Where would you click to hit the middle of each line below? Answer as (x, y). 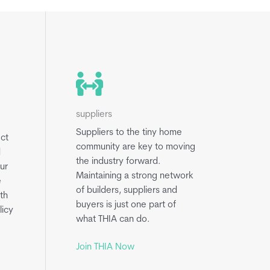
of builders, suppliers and (127, 190)
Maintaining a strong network (135, 176)
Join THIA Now (105, 247)
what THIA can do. (113, 219)
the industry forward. (120, 162)
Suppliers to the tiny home (129, 133)
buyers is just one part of (126, 205)
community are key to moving (136, 147)
